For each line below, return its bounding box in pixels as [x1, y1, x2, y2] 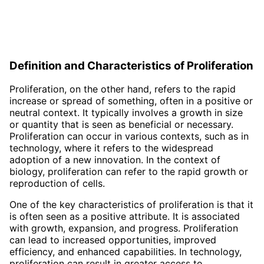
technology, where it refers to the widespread [9, 142, 213, 154]
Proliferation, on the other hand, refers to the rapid [9, 83, 236, 95]
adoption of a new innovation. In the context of [9, 154, 220, 166]
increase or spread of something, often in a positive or [9, 95, 253, 107]
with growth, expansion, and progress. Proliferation [9, 222, 238, 235]
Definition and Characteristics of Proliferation [9, 58, 253, 72]
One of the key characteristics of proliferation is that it [9, 199, 253, 211]
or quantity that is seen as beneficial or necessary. [9, 118, 233, 131]
